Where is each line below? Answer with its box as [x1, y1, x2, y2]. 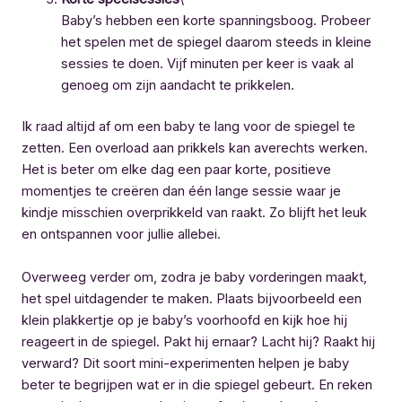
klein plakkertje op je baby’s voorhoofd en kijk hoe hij [22, 311, 347, 328]
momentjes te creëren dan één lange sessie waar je [22, 183, 341, 200]
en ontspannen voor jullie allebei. [22, 226, 221, 243]
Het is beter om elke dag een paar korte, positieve [22, 162, 331, 179]
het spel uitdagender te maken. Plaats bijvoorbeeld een [22, 290, 362, 307]
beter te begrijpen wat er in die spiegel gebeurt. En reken [22, 376, 372, 393]
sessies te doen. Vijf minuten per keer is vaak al [60, 56, 354, 73]
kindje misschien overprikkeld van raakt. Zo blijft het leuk [22, 205, 367, 222]
